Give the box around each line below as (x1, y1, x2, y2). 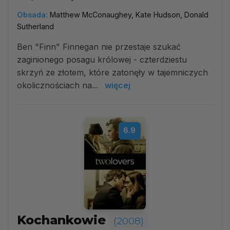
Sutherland (17, 22, 54, 31)
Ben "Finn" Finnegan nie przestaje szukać (17, 42, 181, 52)
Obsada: (17, 10, 48, 19)
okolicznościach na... (17, 80, 101, 90)
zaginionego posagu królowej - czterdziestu (17, 54, 187, 65)
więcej (105, 80, 130, 90)
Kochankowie (17, 213, 109, 227)
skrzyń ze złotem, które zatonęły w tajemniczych (17, 67, 208, 78)
